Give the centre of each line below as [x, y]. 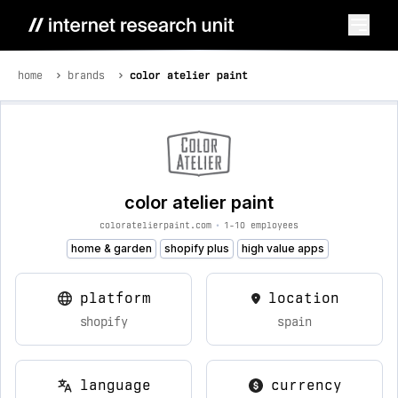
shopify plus [196, 248]
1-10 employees [261, 225]
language [115, 385]
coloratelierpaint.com [155, 225]
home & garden [111, 248]
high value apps [283, 248]
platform [115, 298]
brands [86, 76]
